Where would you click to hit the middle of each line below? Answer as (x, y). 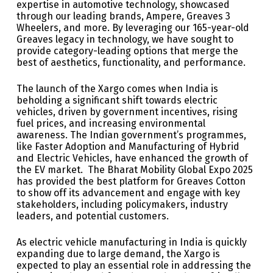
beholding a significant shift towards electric (117, 101)
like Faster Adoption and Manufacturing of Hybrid (128, 147)
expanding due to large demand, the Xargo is (118, 254)
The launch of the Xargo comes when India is (117, 89)
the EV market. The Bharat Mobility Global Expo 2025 (134, 170)
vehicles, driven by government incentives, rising (127, 112)
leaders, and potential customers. (94, 216)
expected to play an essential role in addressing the (133, 266)
